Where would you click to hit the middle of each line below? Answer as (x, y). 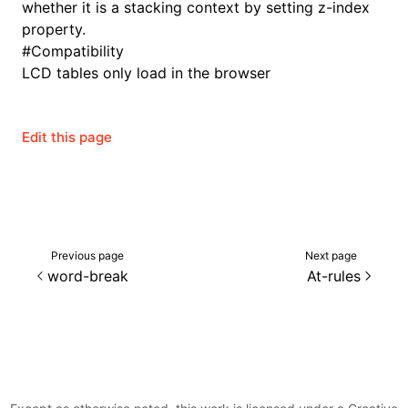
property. (54, 29)
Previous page (87, 255)
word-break (88, 275)
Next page (331, 255)
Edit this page (67, 137)
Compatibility (77, 51)
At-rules (334, 275)
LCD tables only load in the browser (146, 73)
